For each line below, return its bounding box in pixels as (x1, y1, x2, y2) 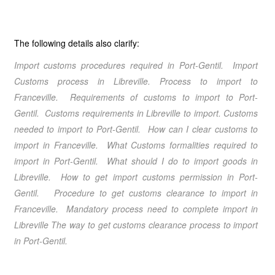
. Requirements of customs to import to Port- (55, 91, 258, 103)
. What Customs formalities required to (95, 139, 258, 151)
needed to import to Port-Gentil (14, 123, 139, 135)
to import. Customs (180, 107, 258, 119)
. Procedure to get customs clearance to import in (36, 187, 258, 199)
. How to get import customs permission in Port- (48, 171, 258, 183)
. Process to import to (147, 75, 258, 87)
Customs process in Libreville (14, 75, 148, 87)
